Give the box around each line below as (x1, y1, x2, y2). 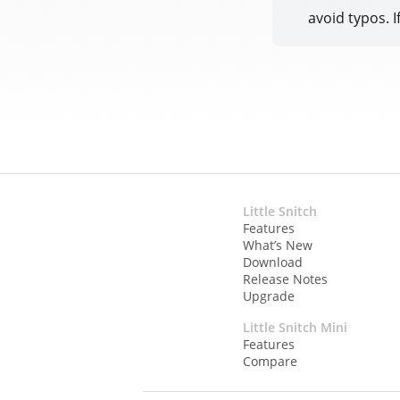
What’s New (243, 236, 313, 254)
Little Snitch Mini (243, 318, 348, 336)
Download (243, 253, 304, 271)
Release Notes (243, 270, 329, 287)
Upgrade (243, 287, 296, 304)
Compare (243, 352, 298, 370)
